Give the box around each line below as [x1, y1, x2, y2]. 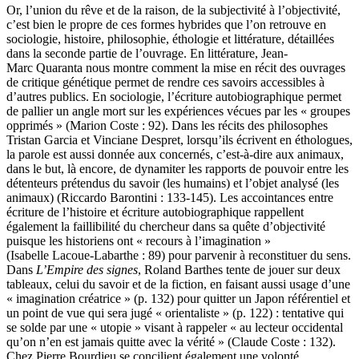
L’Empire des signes [36, 263, 138, 277]
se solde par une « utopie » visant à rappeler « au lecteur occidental [6, 321, 343, 335]
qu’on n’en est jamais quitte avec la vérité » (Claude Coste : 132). [6, 335, 336, 349]
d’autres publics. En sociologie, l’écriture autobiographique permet [6, 90, 341, 104]
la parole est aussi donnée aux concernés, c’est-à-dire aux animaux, [6, 147, 344, 162]
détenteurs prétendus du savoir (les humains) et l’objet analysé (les [6, 176, 339, 191]
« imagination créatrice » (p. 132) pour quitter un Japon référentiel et [6, 292, 350, 306]
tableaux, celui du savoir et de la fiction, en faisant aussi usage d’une [6, 277, 350, 292]
